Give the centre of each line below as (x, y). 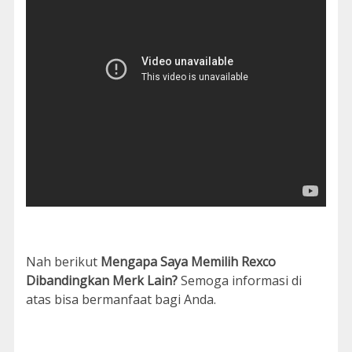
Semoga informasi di (239, 281)
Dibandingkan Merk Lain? (101, 281)
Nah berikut (63, 262)
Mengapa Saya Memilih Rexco (188, 262)
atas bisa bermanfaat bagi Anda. (121, 300)
